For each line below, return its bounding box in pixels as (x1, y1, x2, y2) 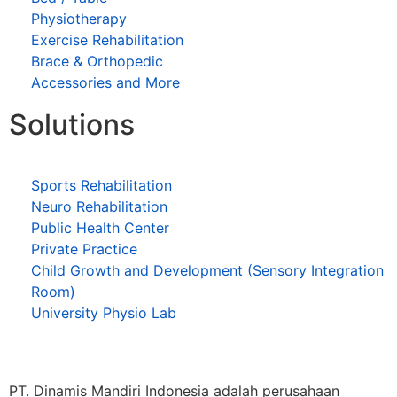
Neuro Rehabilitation (31, 197, 167, 215)
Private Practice (31, 239, 137, 258)
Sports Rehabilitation (31, 175, 172, 194)
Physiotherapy (31, 9, 127, 27)
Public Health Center (31, 218, 169, 237)
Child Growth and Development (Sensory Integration (31, 261, 384, 279)
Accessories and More (31, 73, 180, 91)
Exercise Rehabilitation (31, 30, 183, 49)
